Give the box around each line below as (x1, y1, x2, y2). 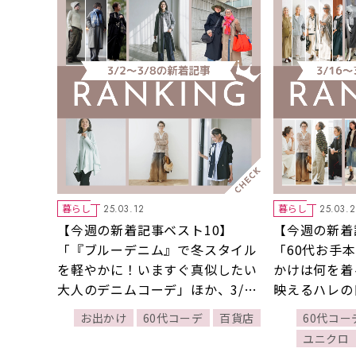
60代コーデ (142, 310, 203, 327)
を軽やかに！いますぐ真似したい (57, 260, 257, 280)
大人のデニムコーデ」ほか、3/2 (57, 280, 252, 300)
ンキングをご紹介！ (57, 319, 178, 339)
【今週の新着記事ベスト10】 (57, 220, 234, 240)
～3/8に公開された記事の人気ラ (57, 300, 252, 319)
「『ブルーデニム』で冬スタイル (57, 240, 257, 260)
